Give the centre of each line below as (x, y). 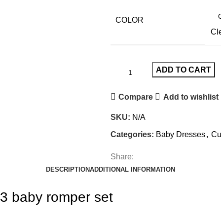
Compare (136, 97)
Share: (122, 157)
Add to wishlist (191, 97)
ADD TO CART (184, 70)
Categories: (132, 134)
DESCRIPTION (68, 169)
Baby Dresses (181, 134)
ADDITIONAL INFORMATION (132, 169)
